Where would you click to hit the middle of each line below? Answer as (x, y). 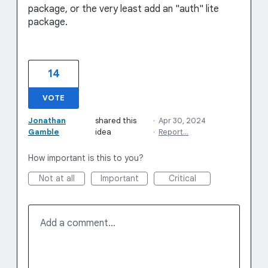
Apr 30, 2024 (182, 121)
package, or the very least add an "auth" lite (124, 9)
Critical (182, 178)
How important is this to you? (86, 158)
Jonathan (47, 121)
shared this (115, 121)
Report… (173, 132)
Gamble (44, 132)
